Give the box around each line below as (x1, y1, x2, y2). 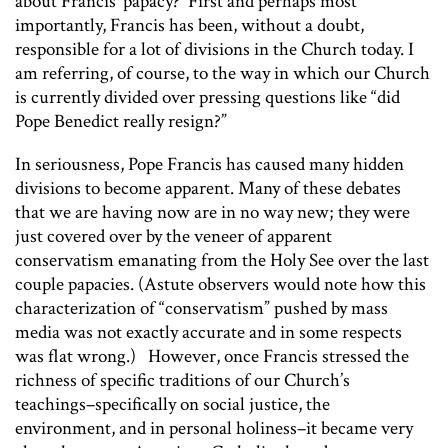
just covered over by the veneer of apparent (15, 224, 332, 250)
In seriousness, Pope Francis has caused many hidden (15, 152, 404, 178)
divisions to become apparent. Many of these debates (15, 176, 401, 202)
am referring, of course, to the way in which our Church (15, 61, 430, 87)
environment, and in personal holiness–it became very (15, 416, 413, 442)
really (123, 109, 164, 135)
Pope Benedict (15, 109, 123, 135)
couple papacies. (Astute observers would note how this (15, 272, 426, 298)
